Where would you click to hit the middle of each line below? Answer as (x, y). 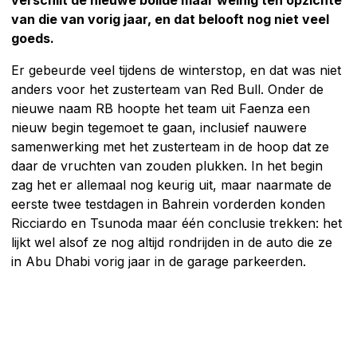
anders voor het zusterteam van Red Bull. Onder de (167, 89)
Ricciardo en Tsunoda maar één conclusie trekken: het (177, 223)
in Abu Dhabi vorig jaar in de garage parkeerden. (159, 261)
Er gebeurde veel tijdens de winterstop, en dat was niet (176, 70)
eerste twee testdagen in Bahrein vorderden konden (168, 204)
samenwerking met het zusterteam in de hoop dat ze (170, 146)
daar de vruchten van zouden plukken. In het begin (167, 165)
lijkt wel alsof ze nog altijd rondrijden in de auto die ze (172, 242)
